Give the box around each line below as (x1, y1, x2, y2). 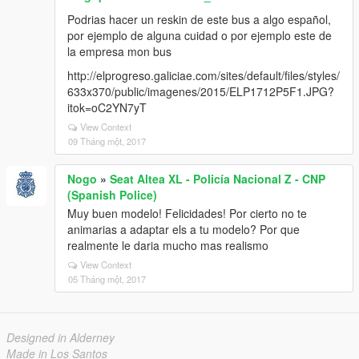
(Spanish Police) (67, 187, 157, 203)
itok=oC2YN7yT (67, 99, 147, 115)
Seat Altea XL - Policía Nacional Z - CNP (110, 171, 325, 187)
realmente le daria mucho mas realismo (67, 237, 268, 253)
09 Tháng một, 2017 (68, 135, 146, 147)
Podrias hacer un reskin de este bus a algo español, (67, 11, 331, 27)
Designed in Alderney (6, 329, 115, 345)
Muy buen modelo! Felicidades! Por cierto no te (67, 205, 307, 221)
